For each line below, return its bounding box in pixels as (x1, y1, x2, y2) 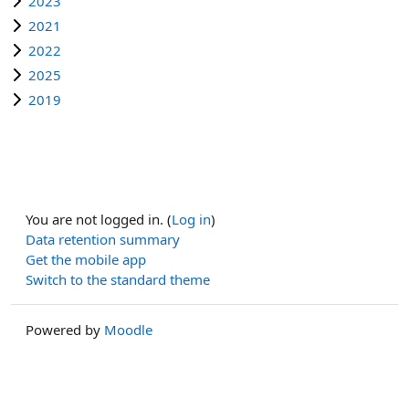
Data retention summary (26, 229, 180, 248)
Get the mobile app (26, 249, 146, 268)
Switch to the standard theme (26, 269, 210, 288)
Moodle (104, 320, 152, 339)
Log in (172, 209, 211, 228)
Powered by (26, 320, 104, 339)
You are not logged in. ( (26, 209, 172, 228)
